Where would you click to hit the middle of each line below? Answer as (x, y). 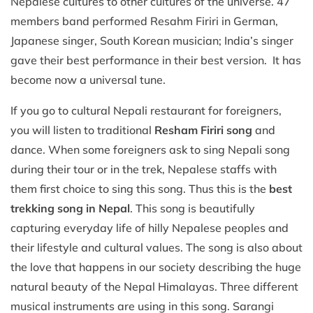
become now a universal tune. (91, 79)
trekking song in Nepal (70, 208)
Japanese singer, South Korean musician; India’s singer (152, 40)
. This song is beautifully (192, 208)
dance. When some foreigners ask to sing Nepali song (150, 149)
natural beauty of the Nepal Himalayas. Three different (154, 286)
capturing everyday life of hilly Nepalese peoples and (150, 227)
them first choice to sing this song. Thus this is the (140, 188)
